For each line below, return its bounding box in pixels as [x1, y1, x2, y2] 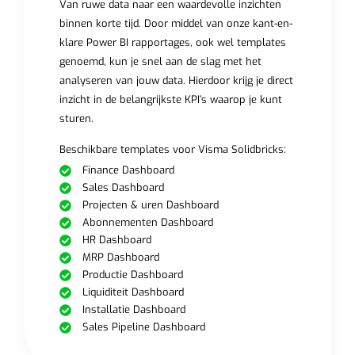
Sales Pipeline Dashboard [82, 320, 205, 334]
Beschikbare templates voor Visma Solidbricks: [59, 142, 286, 156]
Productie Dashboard [82, 268, 183, 282]
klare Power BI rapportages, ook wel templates [59, 36, 286, 50]
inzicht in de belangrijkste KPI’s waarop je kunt [59, 93, 282, 107]
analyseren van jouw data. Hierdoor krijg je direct [59, 74, 293, 88]
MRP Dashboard [82, 250, 159, 265]
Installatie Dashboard [82, 303, 185, 317]
